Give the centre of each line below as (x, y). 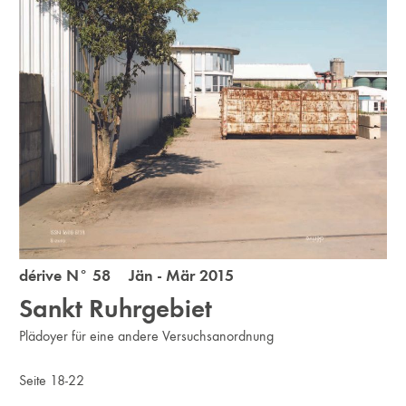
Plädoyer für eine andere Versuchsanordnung (147, 336)
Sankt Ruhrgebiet (116, 309)
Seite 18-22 (52, 381)
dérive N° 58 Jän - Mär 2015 (127, 276)
